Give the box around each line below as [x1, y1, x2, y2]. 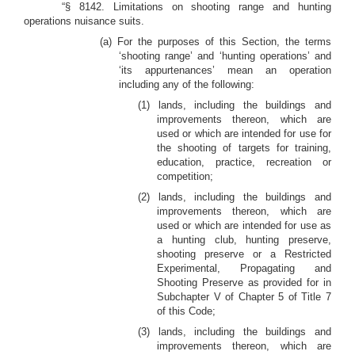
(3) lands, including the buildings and [138, 326, 331, 338]
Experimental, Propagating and [157, 262, 331, 274]
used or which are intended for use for [157, 128, 331, 139]
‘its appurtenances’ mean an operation [119, 64, 331, 76]
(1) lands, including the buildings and [138, 99, 331, 111]
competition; [157, 170, 213, 182]
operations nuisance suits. [24, 15, 144, 27]
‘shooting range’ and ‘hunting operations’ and [119, 50, 331, 62]
